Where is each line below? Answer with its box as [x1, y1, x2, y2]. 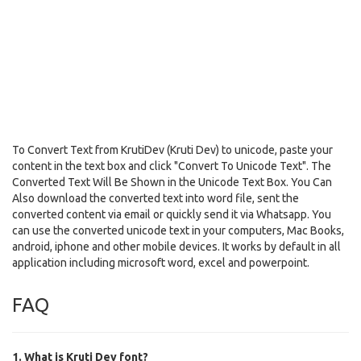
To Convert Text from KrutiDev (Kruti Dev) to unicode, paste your [12, 143, 333, 156]
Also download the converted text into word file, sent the [12, 192, 299, 205]
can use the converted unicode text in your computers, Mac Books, [12, 224, 344, 237]
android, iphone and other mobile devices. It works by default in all [12, 240, 341, 253]
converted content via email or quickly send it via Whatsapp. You [12, 208, 331, 221]
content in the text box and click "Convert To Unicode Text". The [12, 160, 331, 172]
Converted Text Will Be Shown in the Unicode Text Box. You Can [12, 176, 332, 189]
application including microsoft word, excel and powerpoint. [12, 256, 309, 269]
